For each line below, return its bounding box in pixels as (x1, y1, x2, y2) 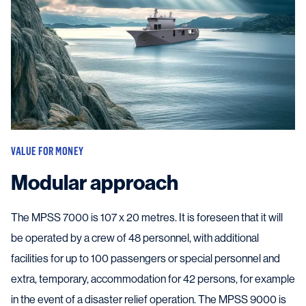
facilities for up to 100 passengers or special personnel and (11, 251, 280, 265)
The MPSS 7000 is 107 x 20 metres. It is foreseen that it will (11, 210, 283, 224)
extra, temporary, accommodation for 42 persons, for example (11, 272, 295, 286)
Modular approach (11, 170, 178, 195)
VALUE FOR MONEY (11, 143, 84, 158)
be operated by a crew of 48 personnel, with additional (11, 231, 259, 245)
